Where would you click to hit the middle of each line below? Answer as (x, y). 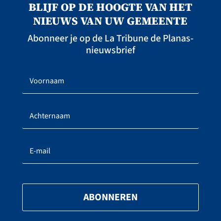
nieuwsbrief (110, 51)
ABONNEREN (110, 198)
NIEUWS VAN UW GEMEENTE (110, 21)
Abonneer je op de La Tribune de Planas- (110, 39)
